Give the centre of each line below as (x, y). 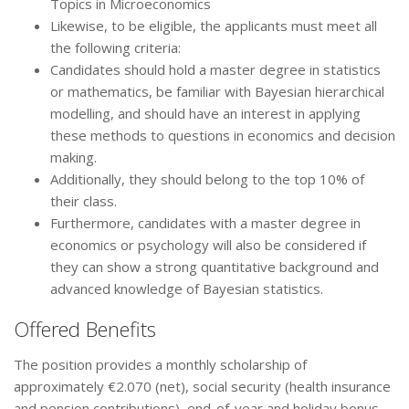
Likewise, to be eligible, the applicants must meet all (214, 26)
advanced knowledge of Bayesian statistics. (187, 289)
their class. (84, 201)
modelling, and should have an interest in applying (205, 114)
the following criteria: (115, 48)
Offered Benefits (85, 329)
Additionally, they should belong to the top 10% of (207, 179)
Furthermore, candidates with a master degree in (205, 223)
